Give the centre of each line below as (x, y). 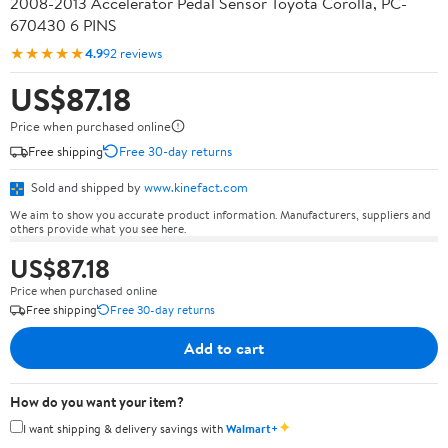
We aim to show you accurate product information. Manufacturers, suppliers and (220, 214)
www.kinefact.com (196, 187)
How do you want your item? (97, 401)
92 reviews (132, 52)
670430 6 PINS (63, 25)
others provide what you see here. (98, 228)
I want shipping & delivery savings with (124, 428)
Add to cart (224, 347)
